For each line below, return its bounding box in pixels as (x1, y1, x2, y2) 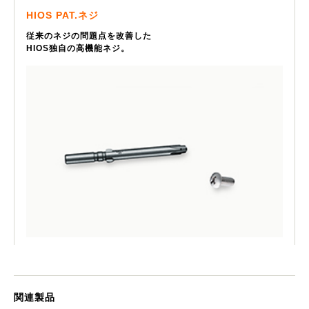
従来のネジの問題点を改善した (26, 30, 152, 41)
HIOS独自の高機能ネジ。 (26, 43, 130, 53)
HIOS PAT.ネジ (26, 9, 99, 21)
